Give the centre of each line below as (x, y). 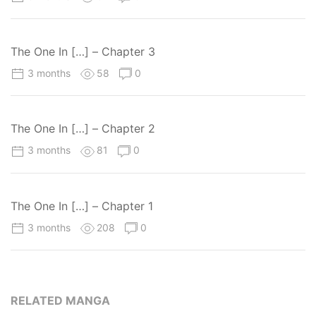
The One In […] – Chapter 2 (83, 129)
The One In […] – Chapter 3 (83, 52)
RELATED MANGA (60, 300)
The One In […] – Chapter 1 (82, 206)
